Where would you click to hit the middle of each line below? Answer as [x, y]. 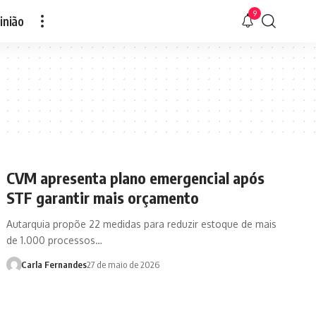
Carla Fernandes [54, 265]
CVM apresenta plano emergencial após [136, 178]
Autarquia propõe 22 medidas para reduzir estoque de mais [142, 224]
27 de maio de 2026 [123, 265]
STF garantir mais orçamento [103, 197]
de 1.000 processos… [55, 240]
